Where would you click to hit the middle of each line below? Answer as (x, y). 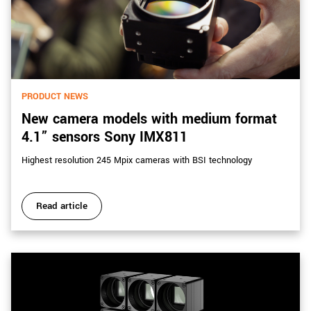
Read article (62, 205)
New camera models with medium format (149, 119)
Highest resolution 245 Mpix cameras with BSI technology (137, 160)
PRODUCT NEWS (55, 96)
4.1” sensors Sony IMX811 (104, 137)
